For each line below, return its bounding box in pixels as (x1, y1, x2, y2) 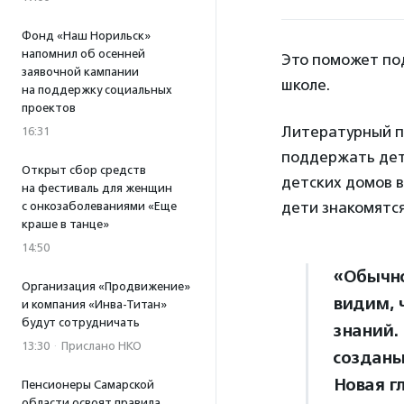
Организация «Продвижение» (22, 280, 190, 293)
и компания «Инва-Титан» (22, 298, 167, 311)
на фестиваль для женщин (22, 181, 172, 195)
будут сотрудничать (22, 316, 140, 329)
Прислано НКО (61, 339, 142, 353)
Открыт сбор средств (22, 163, 146, 177)
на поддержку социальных (22, 83, 172, 96)
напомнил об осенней (22, 47, 145, 60)
